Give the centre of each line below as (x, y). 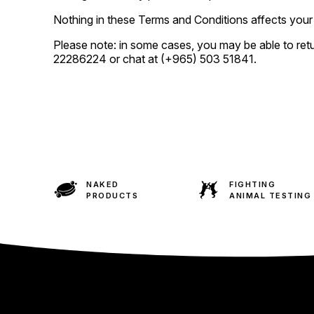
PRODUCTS (112, 195)
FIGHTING (253, 184)
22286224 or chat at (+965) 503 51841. (155, 59)
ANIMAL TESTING (271, 195)
